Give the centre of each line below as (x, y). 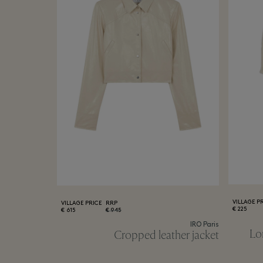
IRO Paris (204, 225)
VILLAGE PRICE (81, 203)
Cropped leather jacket (166, 235)
